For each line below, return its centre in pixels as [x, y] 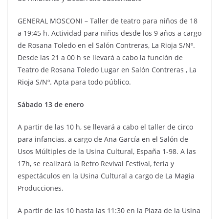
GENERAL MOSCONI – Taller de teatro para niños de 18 [108, 21]
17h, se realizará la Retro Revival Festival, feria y [96, 164]
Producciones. [41, 188]
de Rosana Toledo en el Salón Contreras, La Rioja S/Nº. [106, 45]
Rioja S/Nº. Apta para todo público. [74, 82]
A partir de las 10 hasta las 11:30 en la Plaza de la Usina [109, 210]
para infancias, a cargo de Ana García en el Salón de [103, 139]
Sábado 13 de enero [51, 104]
